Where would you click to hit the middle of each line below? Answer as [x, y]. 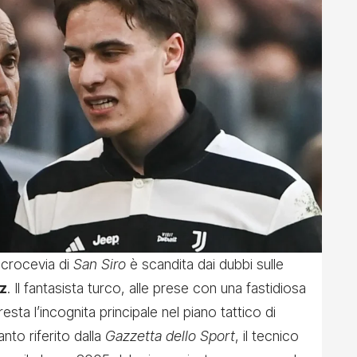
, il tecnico [267, 336]
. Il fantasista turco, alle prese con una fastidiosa [157, 288]
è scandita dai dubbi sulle [205, 265]
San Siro [100, 265]
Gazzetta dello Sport [170, 336]
